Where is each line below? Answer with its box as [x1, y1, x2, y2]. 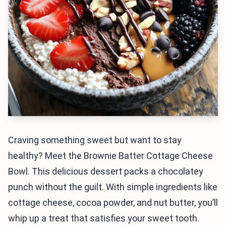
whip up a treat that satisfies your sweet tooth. [8, 213, 199, 223]
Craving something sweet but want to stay [8, 135, 182, 145]
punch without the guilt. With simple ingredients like [8, 182, 217, 192]
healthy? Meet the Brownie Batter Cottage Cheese [8, 150, 213, 161]
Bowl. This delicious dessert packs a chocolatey [8, 166, 203, 177]
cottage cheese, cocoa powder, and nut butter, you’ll [8, 197, 218, 208]
